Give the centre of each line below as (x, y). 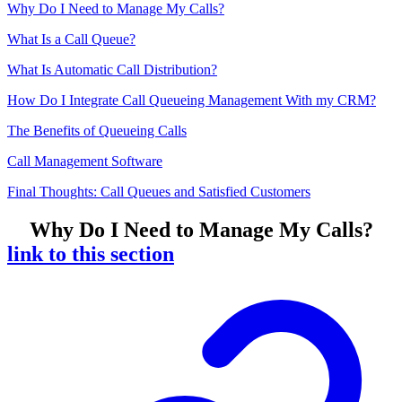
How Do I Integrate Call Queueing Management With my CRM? (192, 100)
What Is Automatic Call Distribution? (112, 70)
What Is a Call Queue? (71, 39)
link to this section (91, 253)
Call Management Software (85, 162)
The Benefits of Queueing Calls (97, 131)
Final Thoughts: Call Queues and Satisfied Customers (159, 192)
